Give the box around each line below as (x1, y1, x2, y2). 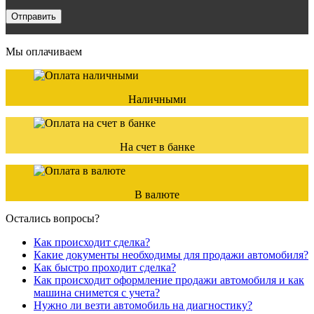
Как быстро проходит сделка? (34, 261, 176, 273)
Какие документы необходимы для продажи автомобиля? (34, 248, 308, 261)
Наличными (128, 93, 186, 105)
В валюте (135, 188, 179, 200)
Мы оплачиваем (6, 45, 82, 57)
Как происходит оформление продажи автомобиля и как (34, 273, 304, 286)
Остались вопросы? (6, 212, 100, 224)
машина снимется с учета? (34, 286, 160, 299)
